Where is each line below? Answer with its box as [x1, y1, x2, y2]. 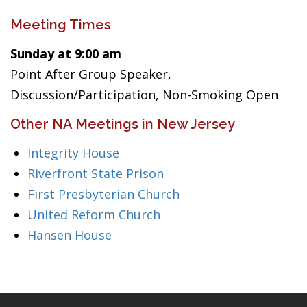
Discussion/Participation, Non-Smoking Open [10, 86, 278, 103]
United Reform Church [27, 206, 160, 223]
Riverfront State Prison [27, 165, 164, 182]
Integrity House [27, 145, 119, 161]
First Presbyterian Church [27, 186, 180, 202]
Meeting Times [10, 16, 111, 33]
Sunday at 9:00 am [10, 45, 121, 62]
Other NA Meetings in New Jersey [10, 116, 235, 132]
